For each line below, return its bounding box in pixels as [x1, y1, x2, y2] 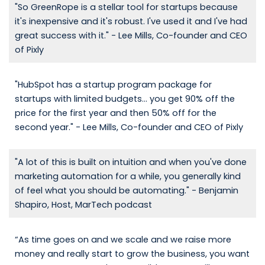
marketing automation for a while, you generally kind [14, 170, 241, 183]
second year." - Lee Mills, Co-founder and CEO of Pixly [14, 121, 243, 134]
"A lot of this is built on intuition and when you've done [14, 156, 247, 169]
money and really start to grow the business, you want [14, 248, 250, 260]
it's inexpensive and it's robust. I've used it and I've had [14, 15, 247, 28]
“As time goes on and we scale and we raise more [14, 234, 231, 246]
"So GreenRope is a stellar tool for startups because [14, 1, 238, 14]
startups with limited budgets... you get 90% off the [14, 93, 235, 105]
